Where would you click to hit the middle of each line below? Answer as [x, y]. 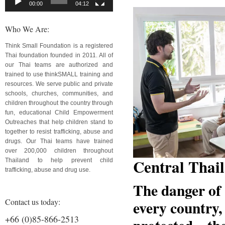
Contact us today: [33, 201]
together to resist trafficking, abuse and [59, 131]
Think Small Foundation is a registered [59, 45]
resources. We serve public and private [59, 84]
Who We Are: [27, 29]
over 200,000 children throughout [59, 150]
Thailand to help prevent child [59, 160]
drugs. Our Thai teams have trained [59, 141]
